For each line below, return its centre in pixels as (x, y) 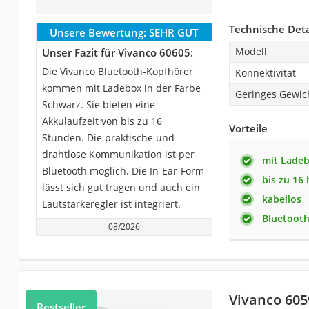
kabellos (281, 199)
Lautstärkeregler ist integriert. (111, 203)
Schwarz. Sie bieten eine (98, 104)
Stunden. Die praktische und (108, 137)
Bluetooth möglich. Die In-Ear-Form (123, 170)
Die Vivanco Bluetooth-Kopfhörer (117, 71)
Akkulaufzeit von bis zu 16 (102, 121)
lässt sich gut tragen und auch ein (121, 187)
